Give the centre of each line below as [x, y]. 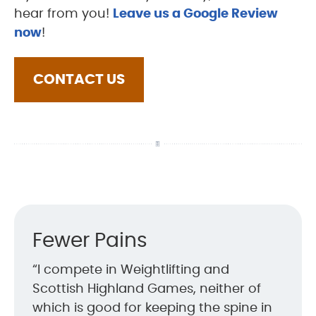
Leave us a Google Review [195, 14]
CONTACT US [79, 79]
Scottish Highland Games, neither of [147, 289]
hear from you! [63, 14]
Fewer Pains [90, 241]
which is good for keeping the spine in [152, 308]
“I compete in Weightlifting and [131, 270]
